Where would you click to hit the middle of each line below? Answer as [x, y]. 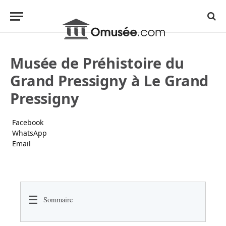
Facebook [28, 122]
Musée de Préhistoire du [97, 63]
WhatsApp [30, 133]
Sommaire [58, 200]
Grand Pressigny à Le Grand [109, 80]
